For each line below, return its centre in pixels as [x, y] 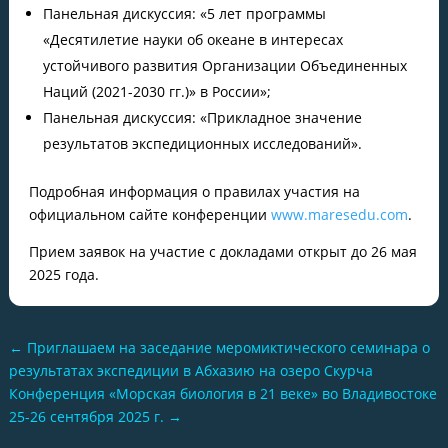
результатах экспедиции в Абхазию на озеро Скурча [190, 370]
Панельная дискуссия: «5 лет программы [184, 13]
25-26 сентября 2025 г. [86, 416]
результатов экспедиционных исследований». [202, 143]
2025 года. [63, 274]
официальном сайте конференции [149, 214]
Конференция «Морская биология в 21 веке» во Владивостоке [222, 393]
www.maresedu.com [339, 214]
